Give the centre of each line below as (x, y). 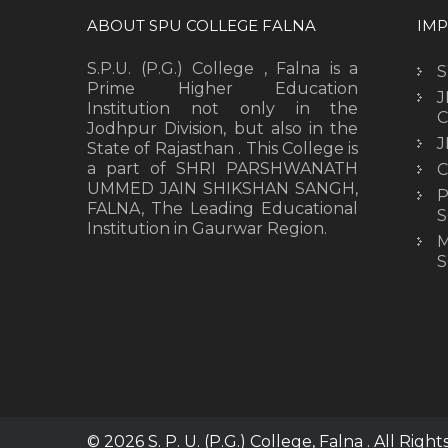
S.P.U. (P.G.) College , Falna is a (223, 68)
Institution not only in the (223, 108)
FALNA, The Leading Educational (223, 208)
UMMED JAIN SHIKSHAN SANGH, (223, 188)
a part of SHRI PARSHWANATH (223, 168)
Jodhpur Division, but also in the (223, 128)
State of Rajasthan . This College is (223, 148)
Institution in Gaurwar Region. (207, 228)
